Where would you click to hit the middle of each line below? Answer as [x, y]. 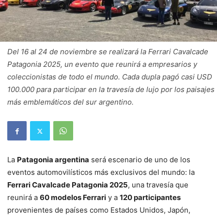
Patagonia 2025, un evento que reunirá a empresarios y [102, 64]
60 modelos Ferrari [73, 198]
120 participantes [150, 198]
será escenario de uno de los [140, 160]
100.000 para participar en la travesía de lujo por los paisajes [111, 90]
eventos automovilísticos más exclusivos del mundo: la [101, 172]
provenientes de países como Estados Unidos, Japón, [99, 210]
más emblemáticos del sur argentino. [70, 102]
